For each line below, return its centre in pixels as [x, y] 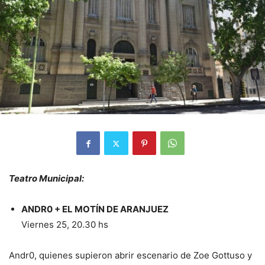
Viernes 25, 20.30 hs [65, 225]
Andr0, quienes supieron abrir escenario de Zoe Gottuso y [130, 256]
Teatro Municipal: [46, 179]
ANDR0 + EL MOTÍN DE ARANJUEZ [95, 209]
